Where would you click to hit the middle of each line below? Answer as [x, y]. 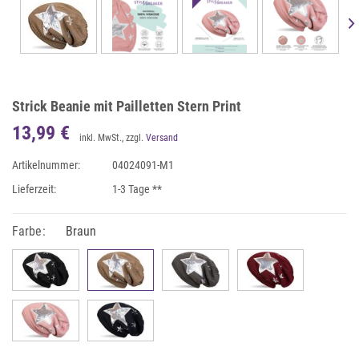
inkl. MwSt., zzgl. [113, 138]
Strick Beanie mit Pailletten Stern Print [127, 106]
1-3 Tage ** [137, 189]
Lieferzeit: [34, 189]
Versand [162, 138]
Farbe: [29, 231]
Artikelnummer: [46, 165]
